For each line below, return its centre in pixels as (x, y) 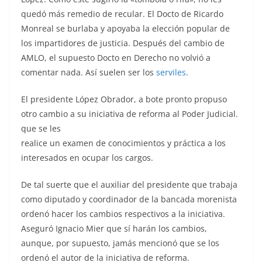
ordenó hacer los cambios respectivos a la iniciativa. (123, 214)
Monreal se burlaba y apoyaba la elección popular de (125, 29)
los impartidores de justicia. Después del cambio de (123, 43)
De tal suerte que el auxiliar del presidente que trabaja (129, 185)
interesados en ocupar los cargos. (87, 158)
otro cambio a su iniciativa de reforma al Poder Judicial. (130, 114)
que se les (41, 129)
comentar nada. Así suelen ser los (89, 73)
